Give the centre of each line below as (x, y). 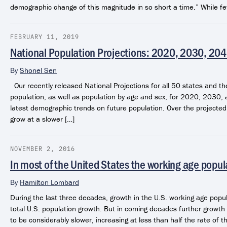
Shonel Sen (38, 70)
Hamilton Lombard (49, 182)
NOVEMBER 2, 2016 (43, 148)
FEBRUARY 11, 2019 (45, 36)
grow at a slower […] (42, 119)
